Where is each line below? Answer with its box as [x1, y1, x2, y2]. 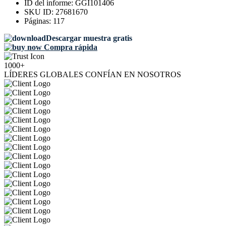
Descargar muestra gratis [46, 34, 132, 43]
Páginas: [24, 17, 53, 26]
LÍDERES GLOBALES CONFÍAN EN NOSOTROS [4, 70, 181, 79]
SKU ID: [24, 8, 55, 17]
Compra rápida [42, 43, 97, 52]
